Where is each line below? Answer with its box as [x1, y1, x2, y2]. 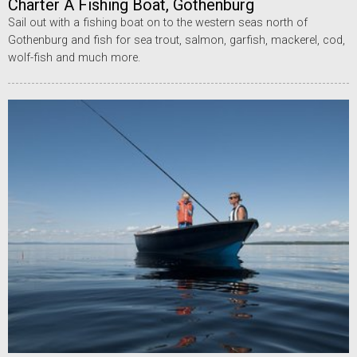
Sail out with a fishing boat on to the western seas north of [8, 15, 308, 29]
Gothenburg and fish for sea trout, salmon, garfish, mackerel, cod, [8, 33, 345, 47]
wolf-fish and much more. [8, 50, 140, 65]
